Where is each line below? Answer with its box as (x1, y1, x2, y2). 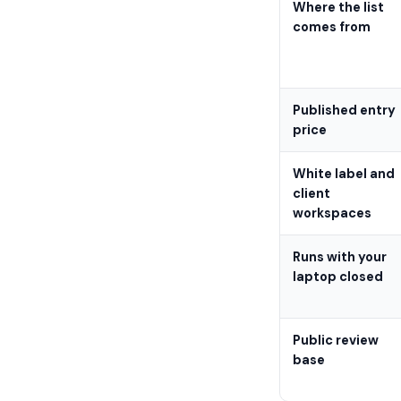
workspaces (293, 205, 371, 221)
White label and (293, 166, 395, 182)
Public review (293, 332, 379, 348)
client (293, 185, 330, 201)
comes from (293, 19, 371, 35)
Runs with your (293, 249, 387, 265)
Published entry (293, 102, 396, 118)
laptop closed (293, 269, 383, 285)
